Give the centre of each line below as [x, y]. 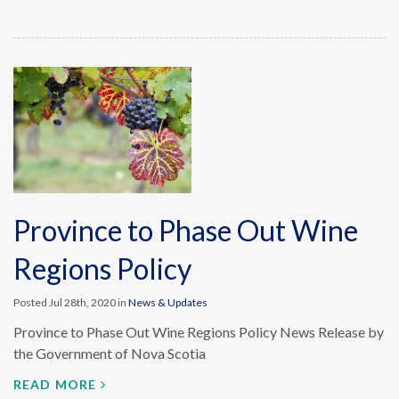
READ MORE [55, 384]
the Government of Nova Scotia [110, 353]
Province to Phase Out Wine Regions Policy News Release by [199, 332]
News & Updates [168, 302]
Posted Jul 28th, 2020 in [71, 302]
